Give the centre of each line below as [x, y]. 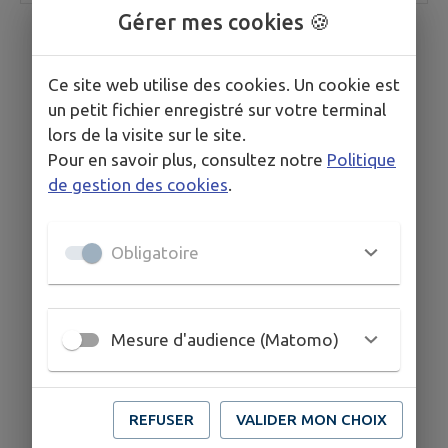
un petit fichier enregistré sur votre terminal [217, 109]
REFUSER [161, 419]
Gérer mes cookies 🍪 [224, 21]
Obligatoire [155, 252]
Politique [361, 159]
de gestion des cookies [138, 184]
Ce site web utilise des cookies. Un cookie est [224, 84]
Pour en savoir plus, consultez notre [185, 159]
